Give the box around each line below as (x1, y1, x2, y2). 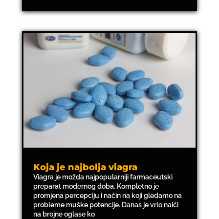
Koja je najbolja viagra (33, 162, 137, 173)
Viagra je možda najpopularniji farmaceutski (33, 173, 173, 181)
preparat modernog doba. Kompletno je (33, 182, 159, 191)
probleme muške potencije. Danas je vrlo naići (33, 201, 178, 209)
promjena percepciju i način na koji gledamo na (33, 192, 182, 200)
